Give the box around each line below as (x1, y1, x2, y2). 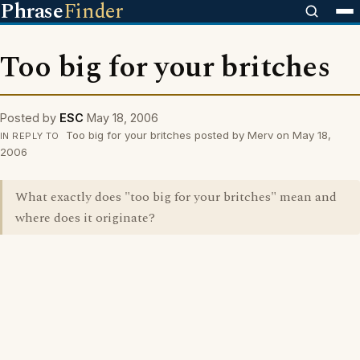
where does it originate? (15, 208, 155, 227)
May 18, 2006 (87, 111, 158, 125)
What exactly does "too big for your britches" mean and (15, 187, 337, 207)
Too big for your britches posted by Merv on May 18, (62, 129, 331, 141)
